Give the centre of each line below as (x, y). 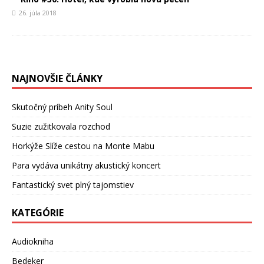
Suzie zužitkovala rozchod (61, 126)
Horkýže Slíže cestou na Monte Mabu (83, 146)
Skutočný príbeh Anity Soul (62, 107)
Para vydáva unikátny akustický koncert (86, 165)
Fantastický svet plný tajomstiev (73, 185)
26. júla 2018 (38, 13)
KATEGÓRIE (38, 213)
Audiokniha (33, 241)
